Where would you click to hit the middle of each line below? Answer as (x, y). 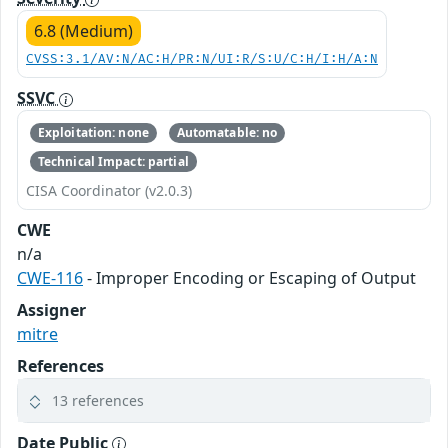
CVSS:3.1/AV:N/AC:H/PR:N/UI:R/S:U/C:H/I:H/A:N (202, 59)
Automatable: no (227, 133)
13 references (98, 400)
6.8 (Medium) (83, 31)
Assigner (51, 309)
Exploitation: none (93, 133)
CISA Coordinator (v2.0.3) (109, 190)
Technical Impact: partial (113, 161)
